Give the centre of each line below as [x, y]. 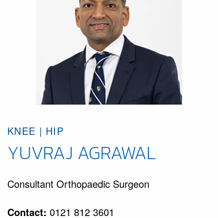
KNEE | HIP [36, 131]
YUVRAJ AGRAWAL [82, 153]
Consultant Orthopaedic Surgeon [78, 184]
